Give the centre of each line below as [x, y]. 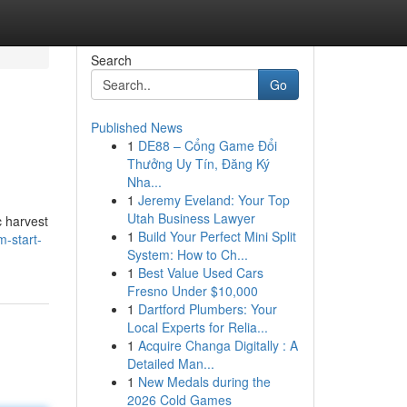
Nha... [144, 182]
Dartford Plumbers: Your [207, 309]
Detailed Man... [170, 363]
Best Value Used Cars [200, 273]
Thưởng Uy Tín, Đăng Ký [198, 164]
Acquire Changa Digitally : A [218, 345]
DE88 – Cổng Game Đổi [207, 145]
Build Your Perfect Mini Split [217, 236]
